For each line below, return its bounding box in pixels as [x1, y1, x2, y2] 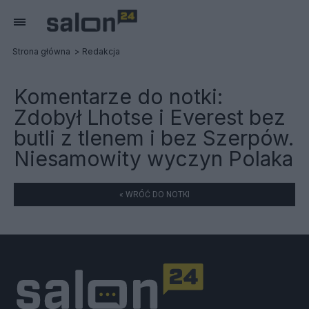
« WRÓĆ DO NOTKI [119, 190, 190, 199]
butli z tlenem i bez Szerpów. [14, 126, 294, 150]
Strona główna [12, 46, 70, 57]
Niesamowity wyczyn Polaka [14, 146, 293, 171]
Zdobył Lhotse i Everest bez [14, 105, 286, 130]
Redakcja [82, 46, 120, 57]
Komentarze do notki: [14, 84, 223, 109]
